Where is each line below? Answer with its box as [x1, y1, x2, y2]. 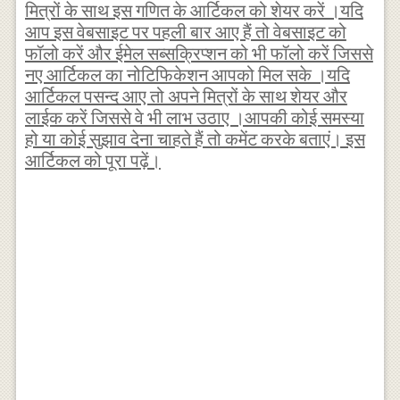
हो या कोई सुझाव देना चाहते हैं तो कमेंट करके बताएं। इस [24, 128, 365, 151]
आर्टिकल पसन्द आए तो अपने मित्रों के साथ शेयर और [24, 85, 347, 108]
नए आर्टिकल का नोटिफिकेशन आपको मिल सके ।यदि [24, 63, 350, 87]
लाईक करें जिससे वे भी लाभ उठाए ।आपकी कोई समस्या [24, 106, 364, 129]
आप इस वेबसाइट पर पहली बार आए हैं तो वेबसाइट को [24, 21, 346, 44]
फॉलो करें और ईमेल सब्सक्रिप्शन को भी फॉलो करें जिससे [24, 42, 373, 65]
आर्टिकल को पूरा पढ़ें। [24, 149, 161, 172]
